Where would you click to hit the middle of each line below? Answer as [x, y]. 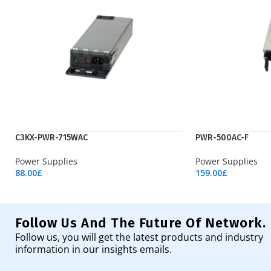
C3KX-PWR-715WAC [51, 138]
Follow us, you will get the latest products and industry [139, 237]
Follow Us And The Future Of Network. [141, 223]
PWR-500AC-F [222, 138]
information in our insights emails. [93, 249]
